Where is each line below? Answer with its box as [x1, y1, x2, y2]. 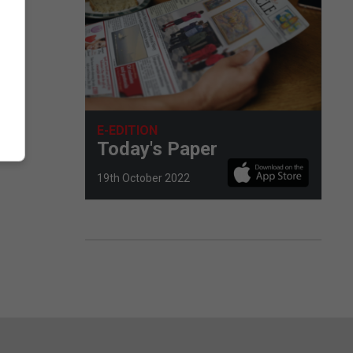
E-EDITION [97, 122, 158, 138]
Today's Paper [97, 137, 217, 160]
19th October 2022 [97, 171, 190, 184]
